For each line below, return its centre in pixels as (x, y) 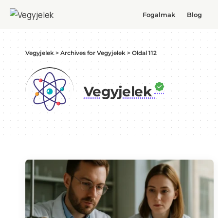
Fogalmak (159, 14)
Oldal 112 (144, 53)
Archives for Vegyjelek (93, 53)
